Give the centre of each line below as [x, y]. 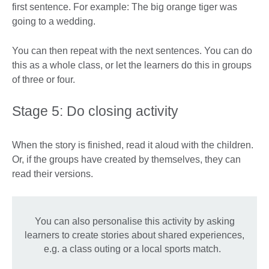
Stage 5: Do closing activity [95, 111]
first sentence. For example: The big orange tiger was [125, 7]
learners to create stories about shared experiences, [134, 235]
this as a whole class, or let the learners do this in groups [132, 65]
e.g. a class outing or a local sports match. [134, 249]
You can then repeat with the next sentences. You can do [132, 50]
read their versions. [54, 174]
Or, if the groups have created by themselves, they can [126, 159]
